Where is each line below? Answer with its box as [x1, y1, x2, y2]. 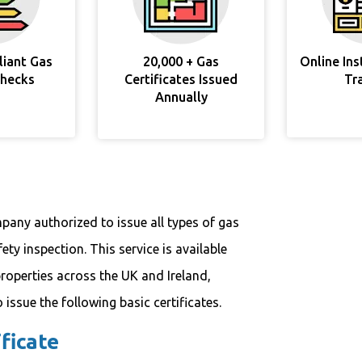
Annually [154, 90, 208, 104]
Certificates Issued [124, 72, 238, 86]
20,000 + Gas [143, 54, 219, 69]
